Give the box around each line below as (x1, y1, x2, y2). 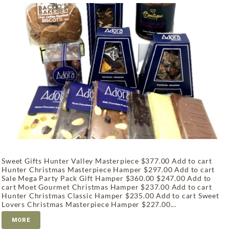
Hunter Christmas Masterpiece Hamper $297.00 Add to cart (2, 165, 215, 174)
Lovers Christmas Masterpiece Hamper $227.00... (2, 199, 176, 209)
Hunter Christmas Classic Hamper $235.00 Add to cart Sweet (2, 191, 219, 200)
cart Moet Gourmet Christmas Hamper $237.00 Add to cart (2, 182, 212, 191)
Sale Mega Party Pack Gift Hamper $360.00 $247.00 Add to (2, 173, 212, 182)
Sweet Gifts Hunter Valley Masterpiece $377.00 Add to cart (2, 156, 212, 165)
